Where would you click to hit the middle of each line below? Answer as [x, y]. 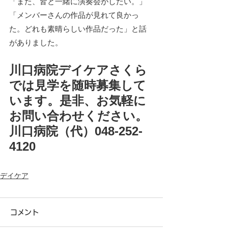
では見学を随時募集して [78, 85]
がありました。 [36, 42]
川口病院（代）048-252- [76, 131]
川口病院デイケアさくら [78, 70]
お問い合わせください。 [78, 116]
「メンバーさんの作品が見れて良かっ [74, 15]
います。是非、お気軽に [78, 100]
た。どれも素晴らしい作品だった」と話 [78, 28]
